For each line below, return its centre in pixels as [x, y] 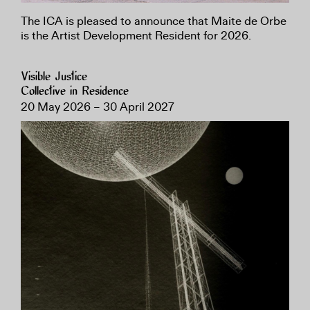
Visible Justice [54, 77]
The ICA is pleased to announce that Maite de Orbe [154, 21]
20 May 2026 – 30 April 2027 [98, 107]
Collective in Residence [75, 91]
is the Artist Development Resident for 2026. [136, 35]
